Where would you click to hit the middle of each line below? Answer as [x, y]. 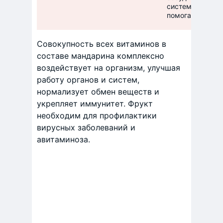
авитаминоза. [63, 139]
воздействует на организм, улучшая [109, 68]
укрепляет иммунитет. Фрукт [95, 104]
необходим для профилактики [97, 115]
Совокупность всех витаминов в [102, 44]
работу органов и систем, [88, 80]
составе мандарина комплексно [101, 56]
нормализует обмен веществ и [98, 92]
